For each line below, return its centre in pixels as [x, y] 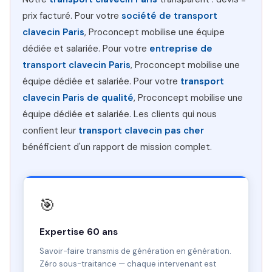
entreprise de [181, 49]
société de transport [169, 16]
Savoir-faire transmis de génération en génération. [135, 251]
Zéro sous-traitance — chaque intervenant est [127, 263]
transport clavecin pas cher [141, 131]
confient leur [50, 131]
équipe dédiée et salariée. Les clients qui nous [120, 114]
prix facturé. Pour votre [72, 16]
